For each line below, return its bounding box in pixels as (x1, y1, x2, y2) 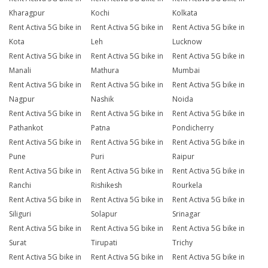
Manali (9, 65, 31, 76)
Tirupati (90, 237, 117, 248)
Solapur (90, 209, 117, 220)
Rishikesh (90, 180, 122, 191)
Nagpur (9, 94, 35, 105)
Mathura (90, 65, 119, 76)
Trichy (172, 237, 193, 248)
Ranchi (9, 180, 31, 191)
